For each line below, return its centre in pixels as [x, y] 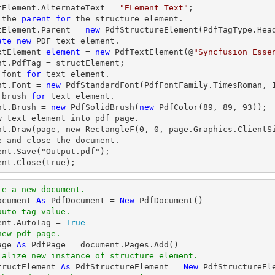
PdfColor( [179, 107]
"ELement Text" [154, 8]
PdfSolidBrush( [103, 107]
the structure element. [127, 19]
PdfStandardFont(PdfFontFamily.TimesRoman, [166, 85]
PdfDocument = [83, 200]
